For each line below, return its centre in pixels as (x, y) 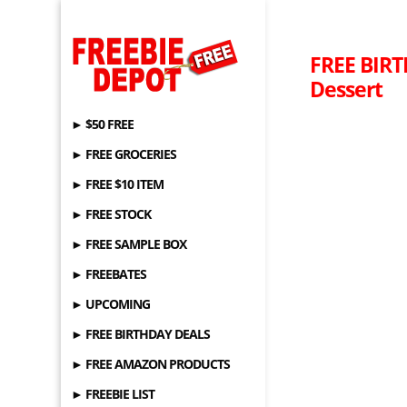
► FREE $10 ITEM (118, 184)
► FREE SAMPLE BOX (129, 244)
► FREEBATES (109, 274)
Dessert (347, 89)
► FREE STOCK (111, 214)
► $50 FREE (103, 124)
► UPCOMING (111, 304)
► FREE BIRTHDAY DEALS (141, 334)
